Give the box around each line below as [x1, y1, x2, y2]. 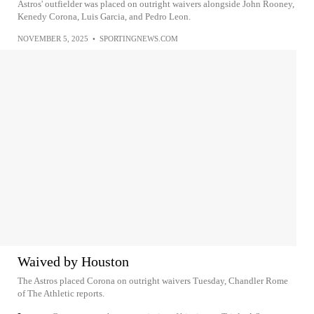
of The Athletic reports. [18, 288, 104, 299]
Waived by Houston [18, 254, 129, 269]
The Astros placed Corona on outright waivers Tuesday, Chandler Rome [18, 275, 288, 286]
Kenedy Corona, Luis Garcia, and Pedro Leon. [18, 11, 191, 22]
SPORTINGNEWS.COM [100, 34, 178, 43]
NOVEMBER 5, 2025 [18, 34, 88, 43]
